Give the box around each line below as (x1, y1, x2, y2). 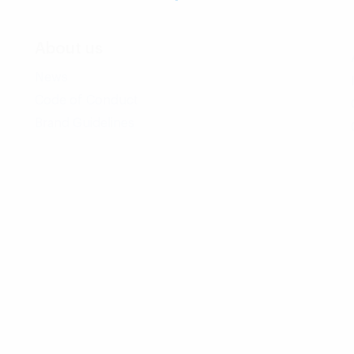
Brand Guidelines (35, 117, 134, 130)
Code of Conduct (35, 94, 138, 107)
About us (35, 41, 103, 57)
